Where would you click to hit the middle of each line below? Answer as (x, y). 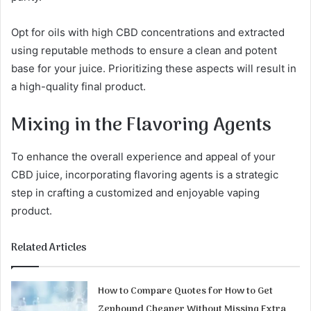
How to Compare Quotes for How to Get (186, 292)
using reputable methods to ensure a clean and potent (144, 50)
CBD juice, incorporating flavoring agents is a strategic (145, 175)
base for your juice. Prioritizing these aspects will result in (154, 68)
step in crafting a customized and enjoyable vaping (135, 193)
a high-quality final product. (78, 86)
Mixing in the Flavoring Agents (141, 125)
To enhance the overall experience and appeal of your (143, 157)
